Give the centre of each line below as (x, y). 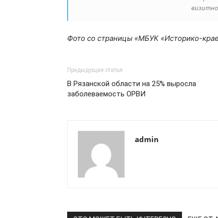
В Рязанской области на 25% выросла (132, 84)
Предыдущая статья (95, 70)
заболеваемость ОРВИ (106, 94)
